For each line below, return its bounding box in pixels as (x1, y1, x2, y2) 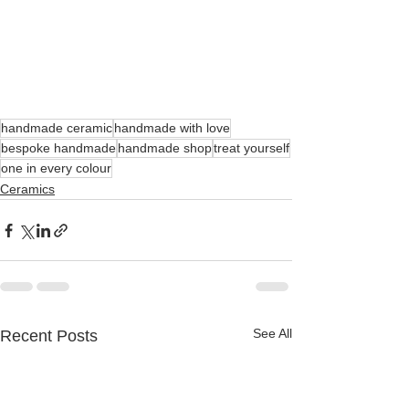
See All (253, 326, 292, 341)
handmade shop (118, 141, 212, 155)
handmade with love (114, 121, 230, 135)
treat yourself (214, 141, 289, 155)
